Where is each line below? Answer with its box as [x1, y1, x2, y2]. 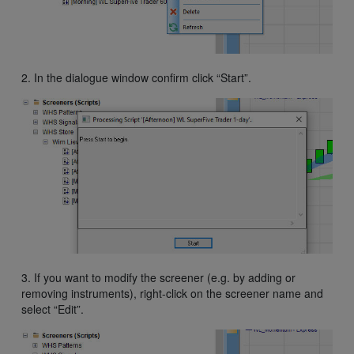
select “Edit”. [21, 301, 84, 318]
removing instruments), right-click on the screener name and [21, 285, 323, 302]
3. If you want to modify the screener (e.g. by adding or [21, 269, 296, 286]
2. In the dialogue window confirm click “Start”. [21, 70, 251, 86]
